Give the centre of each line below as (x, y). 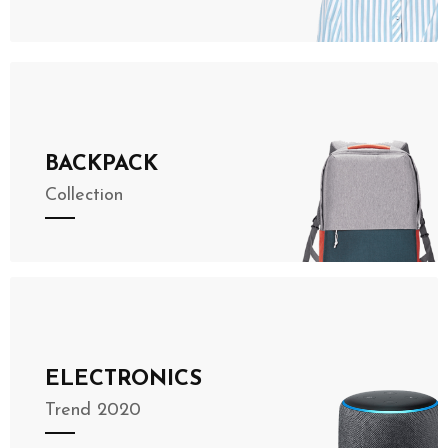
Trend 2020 (93, 410)
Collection (84, 195)
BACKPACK (101, 164)
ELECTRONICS (123, 379)
